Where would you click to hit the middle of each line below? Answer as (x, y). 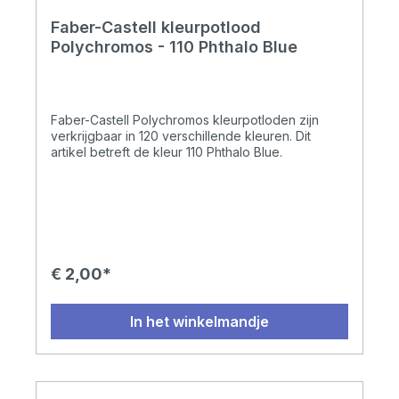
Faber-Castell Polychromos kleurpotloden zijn (185, 120)
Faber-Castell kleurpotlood (156, 28)
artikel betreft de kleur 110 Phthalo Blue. (167, 152)
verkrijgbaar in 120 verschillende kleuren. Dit (181, 136)
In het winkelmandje (199, 322)
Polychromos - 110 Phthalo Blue (174, 47)
